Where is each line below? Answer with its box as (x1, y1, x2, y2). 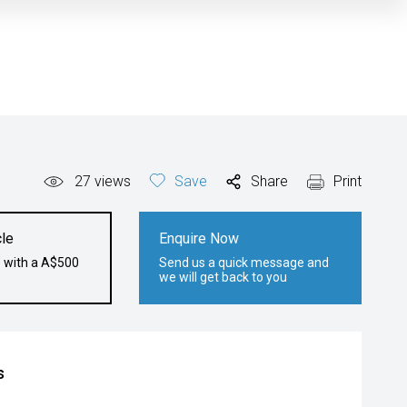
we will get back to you (159, 270, 288, 284)
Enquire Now (159, 230, 240, 247)
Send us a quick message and (159, 255, 330, 270)
